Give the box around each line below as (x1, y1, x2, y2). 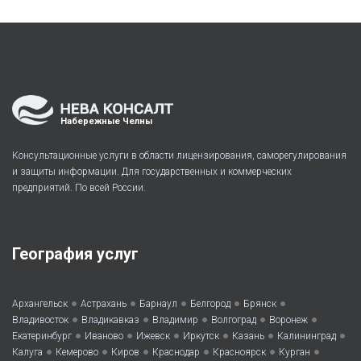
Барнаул (139, 298, 177, 310)
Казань (232, 330, 264, 342)
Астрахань (81, 298, 127, 310)
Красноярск (213, 346, 266, 359)
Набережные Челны (60, 116, 152, 127)
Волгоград (211, 314, 256, 326)
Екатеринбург (12, 330, 72, 342)
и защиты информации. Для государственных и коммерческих (12, 166, 292, 178)
